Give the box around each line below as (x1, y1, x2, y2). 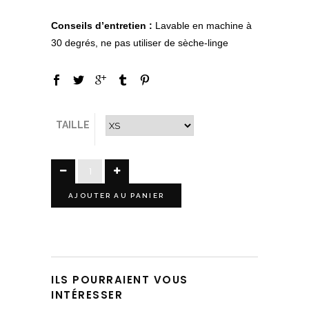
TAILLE (56, 119, 90, 131)
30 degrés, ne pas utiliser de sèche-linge (51, 37, 228, 49)
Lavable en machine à (152, 20, 252, 32)
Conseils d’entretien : (51, 20, 152, 32)
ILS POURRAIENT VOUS (51, 272, 188, 288)
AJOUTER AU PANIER (68, 192, 165, 200)
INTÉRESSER (51, 288, 123, 303)
